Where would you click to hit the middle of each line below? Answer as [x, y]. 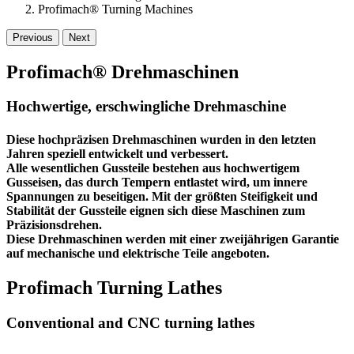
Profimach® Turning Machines [115, 9]
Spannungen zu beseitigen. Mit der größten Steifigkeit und [162, 196]
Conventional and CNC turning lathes [130, 322]
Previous [33, 37]
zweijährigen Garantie [279, 239]
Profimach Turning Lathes [114, 288]
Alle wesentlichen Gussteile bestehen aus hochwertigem [153, 168]
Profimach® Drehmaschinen [122, 72]
